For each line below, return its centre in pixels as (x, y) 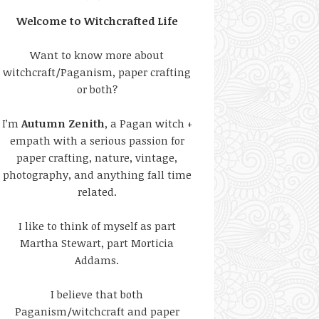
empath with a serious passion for (97, 140)
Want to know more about (97, 55)
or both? (97, 89)
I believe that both (97, 294)
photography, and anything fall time (97, 174)
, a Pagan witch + (148, 123)
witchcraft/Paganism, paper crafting (97, 72)
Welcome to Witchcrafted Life (97, 21)
